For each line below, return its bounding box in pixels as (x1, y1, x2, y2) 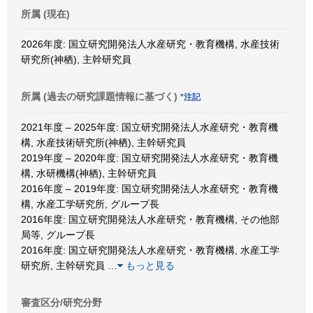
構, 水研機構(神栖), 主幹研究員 (21, 167, 156, 179)
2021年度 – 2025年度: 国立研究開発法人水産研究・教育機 (21, 121, 278, 133)
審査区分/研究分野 (21, 296, 102, 308)
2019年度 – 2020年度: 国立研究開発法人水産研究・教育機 (21, 152, 278, 163)
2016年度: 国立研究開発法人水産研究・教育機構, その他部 (21, 213, 279, 225)
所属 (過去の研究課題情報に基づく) (21, 90, 180, 102)
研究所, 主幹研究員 (21, 259, 108, 271)
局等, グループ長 (21, 228, 95, 240)
